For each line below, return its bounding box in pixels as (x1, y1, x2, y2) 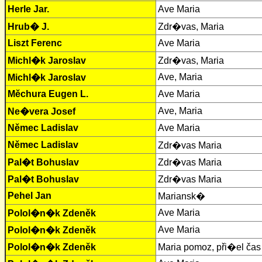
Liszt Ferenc (8, 38, 62, 49)
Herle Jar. (8, 4, 49, 15)
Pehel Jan (8, 191, 51, 201)
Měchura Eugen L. (8, 89, 88, 99)
